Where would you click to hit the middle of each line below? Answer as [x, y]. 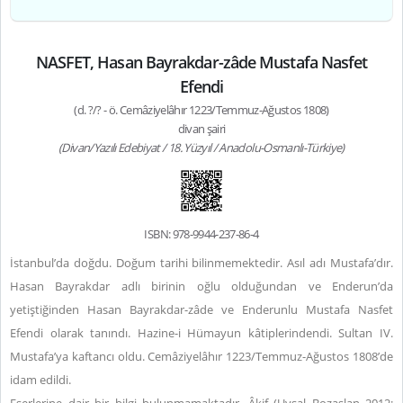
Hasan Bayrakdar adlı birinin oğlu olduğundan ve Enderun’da [201, 286]
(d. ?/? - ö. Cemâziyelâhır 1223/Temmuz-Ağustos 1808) [201, 110]
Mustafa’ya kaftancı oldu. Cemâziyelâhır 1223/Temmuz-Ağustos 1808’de [201, 356]
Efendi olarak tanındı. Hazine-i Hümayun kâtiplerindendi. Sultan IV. [201, 333]
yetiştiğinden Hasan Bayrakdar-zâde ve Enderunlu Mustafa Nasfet [201, 309]
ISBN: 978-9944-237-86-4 [201, 234]
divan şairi [201, 129]
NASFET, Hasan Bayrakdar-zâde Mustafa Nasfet [201, 62]
